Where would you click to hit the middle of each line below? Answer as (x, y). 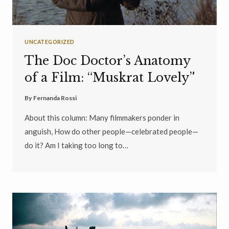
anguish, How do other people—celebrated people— (111, 131)
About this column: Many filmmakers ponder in (102, 117)
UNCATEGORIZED (50, 42)
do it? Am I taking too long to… (76, 145)
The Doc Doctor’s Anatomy (107, 61)
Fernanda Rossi (55, 98)
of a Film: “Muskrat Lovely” (110, 77)
